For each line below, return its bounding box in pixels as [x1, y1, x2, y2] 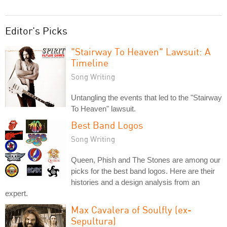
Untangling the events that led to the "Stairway [71, 93, 222, 102]
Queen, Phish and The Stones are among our [71, 156, 220, 164]
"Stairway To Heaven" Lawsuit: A [71, 46, 211, 57]
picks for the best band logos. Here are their [71, 167, 215, 175]
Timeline [71, 57, 108, 68]
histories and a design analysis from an [71, 178, 200, 186]
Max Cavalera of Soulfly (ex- [71, 204, 192, 215]
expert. [5, 189, 28, 198]
